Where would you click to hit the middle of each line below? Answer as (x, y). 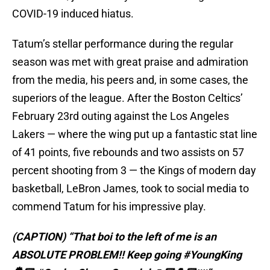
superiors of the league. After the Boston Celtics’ (127, 98)
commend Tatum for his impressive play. (109, 207)
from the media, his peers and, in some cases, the (130, 80)
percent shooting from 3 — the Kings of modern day (134, 171)
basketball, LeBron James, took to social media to (130, 189)
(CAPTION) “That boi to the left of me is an (114, 237)
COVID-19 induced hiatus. (73, 14)
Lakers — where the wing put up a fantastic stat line (135, 134)
